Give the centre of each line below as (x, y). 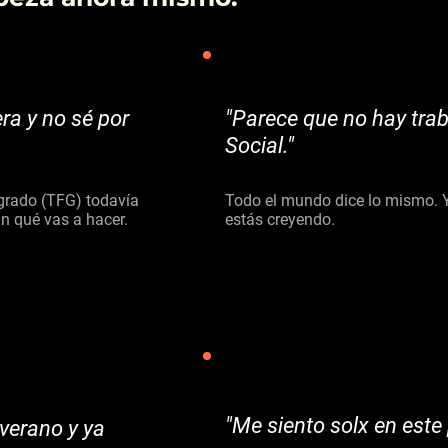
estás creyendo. (282, 219)
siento (296, 425)
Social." (259, 145)
